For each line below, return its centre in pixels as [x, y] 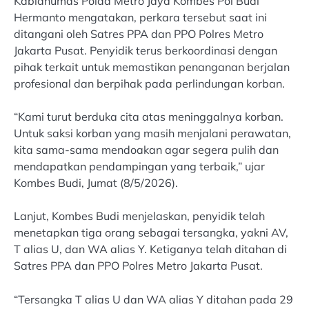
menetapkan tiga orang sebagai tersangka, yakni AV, [151, 233]
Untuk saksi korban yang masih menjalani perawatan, [152, 133]
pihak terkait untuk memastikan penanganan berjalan [152, 67]
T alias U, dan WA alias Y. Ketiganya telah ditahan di [150, 249]
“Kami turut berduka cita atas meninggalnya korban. [149, 117]
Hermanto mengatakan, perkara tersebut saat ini [140, 18]
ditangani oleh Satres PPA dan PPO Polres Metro [139, 34]
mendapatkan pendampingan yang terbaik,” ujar [139, 167]
